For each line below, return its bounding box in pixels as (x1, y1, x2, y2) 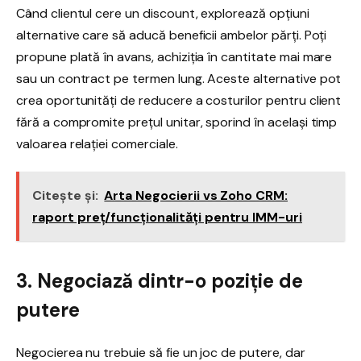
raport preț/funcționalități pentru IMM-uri (32, 209, 302, 226)
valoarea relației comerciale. (16, 135, 178, 153)
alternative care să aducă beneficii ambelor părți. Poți (16, 27, 327, 44)
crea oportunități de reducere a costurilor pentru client (16, 92, 342, 110)
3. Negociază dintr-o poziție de (16, 268, 303, 294)
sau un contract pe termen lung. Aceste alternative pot (16, 70, 342, 88)
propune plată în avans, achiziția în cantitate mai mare (16, 48, 333, 66)
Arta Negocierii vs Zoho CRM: (104, 187, 288, 204)
